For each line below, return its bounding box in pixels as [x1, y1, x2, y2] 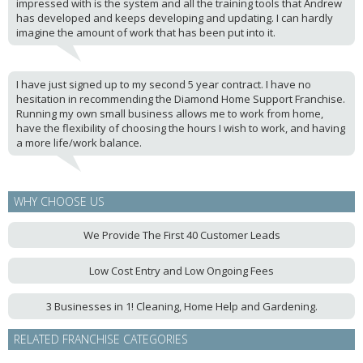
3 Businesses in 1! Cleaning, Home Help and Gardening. [45, 299, 318, 314]
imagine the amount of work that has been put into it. [16, 25, 275, 40]
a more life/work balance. [16, 135, 142, 150]
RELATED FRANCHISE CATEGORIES [14, 331, 188, 347]
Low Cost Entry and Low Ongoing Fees [89, 263, 274, 278]
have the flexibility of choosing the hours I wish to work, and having [16, 121, 345, 135]
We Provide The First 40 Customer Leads [83, 228, 280, 242]
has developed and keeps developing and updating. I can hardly [16, 11, 333, 25]
